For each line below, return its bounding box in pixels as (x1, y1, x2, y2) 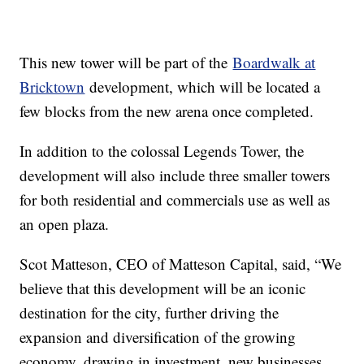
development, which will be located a (84, 76, 321, 97)
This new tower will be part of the (19, 52, 233, 73)
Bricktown (19, 76, 85, 97)
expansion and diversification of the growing (19, 327, 297, 348)
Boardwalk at (232, 52, 316, 73)
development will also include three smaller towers (19, 165, 331, 186)
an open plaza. (19, 214, 115, 235)
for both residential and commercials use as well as (19, 189, 331, 210)
